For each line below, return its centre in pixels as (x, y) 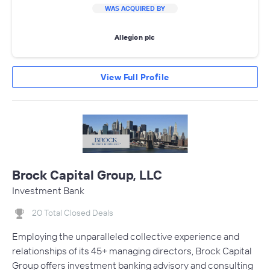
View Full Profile (135, 77)
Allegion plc (135, 37)
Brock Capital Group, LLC (87, 175)
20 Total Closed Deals (73, 213)
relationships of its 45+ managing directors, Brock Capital (132, 250)
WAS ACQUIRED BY (135, 9)
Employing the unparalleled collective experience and (126, 236)
